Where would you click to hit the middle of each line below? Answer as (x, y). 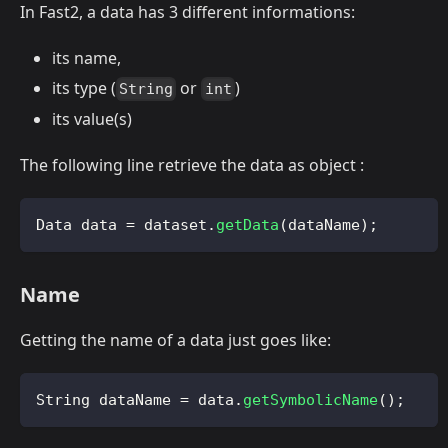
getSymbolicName (310, 399)
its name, (86, 57)
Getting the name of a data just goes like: (175, 339)
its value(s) (92, 118)
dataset (171, 224)
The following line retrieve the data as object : (192, 164)
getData (247, 224)
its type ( (84, 87)
